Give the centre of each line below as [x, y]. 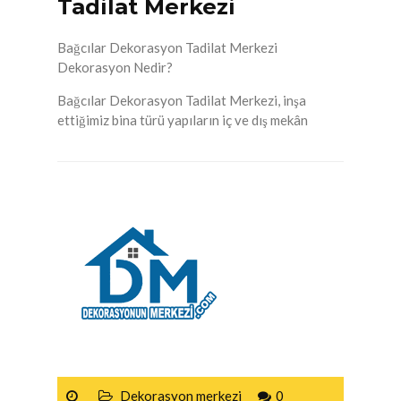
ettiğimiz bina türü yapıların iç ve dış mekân [183, 120]
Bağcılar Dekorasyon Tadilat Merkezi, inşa [182, 101]
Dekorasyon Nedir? [115, 68]
